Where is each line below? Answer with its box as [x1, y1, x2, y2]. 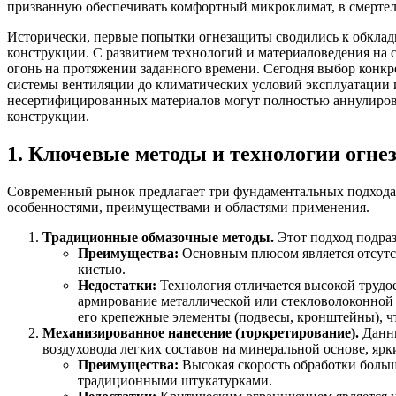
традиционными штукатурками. [78, 372, 272, 388]
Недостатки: [78, 277, 156, 293]
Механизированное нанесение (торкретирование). [42, 324, 359, 340]
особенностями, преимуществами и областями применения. [7, 199, 369, 215]
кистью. [78, 261, 126, 277]
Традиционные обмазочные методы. [42, 229, 274, 245]
